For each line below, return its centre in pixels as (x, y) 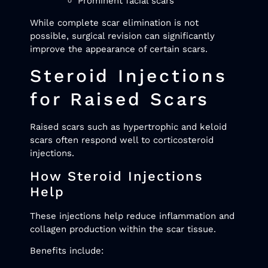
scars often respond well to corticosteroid (122, 140)
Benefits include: (67, 250)
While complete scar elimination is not (114, 22)
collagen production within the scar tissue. (123, 229)
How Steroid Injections (117, 176)
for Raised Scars (120, 99)
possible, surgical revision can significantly (122, 36)
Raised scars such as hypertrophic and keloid (128, 127)
